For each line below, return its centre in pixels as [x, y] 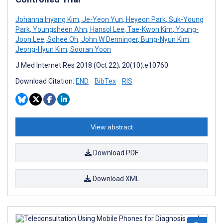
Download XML [115, 178]
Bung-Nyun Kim [164, 39]
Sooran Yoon [90, 49]
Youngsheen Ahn [59, 29]
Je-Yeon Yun [102, 19]
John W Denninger [109, 39]
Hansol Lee [107, 29]
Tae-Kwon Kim [149, 29]
